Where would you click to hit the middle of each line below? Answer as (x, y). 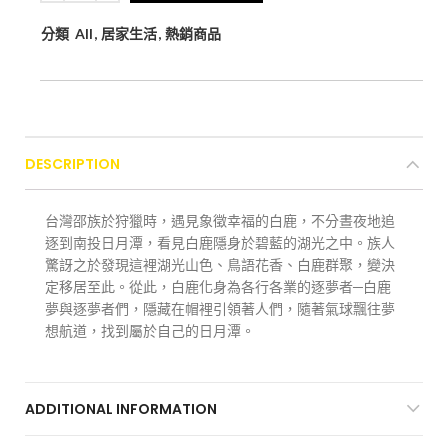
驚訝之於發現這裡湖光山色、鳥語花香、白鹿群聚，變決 (220, 264)
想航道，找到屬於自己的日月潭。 (150, 330)
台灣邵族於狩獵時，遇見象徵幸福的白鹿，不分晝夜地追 (220, 220)
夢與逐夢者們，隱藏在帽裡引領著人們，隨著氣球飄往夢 (220, 308)
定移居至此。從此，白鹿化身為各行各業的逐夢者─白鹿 (218, 286)
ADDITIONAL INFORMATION (121, 408)
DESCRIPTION (72, 163)
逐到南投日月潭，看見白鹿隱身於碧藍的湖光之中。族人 (220, 242)
